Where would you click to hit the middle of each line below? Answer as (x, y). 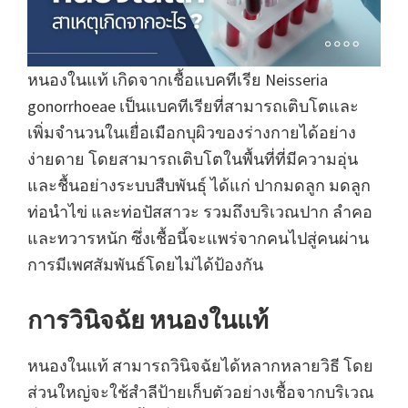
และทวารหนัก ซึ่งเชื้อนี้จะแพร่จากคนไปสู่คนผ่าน (198, 239)
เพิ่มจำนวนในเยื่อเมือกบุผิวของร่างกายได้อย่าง (192, 133)
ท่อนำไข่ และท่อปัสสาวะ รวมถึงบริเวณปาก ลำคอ (200, 212)
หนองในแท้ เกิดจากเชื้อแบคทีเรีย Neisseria (178, 80)
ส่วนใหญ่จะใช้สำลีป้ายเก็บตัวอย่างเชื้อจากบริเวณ (201, 393)
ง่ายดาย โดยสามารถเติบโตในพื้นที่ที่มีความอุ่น (193, 159)
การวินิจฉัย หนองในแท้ (148, 320)
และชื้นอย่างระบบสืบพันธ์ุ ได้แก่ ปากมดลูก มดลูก (199, 186)
